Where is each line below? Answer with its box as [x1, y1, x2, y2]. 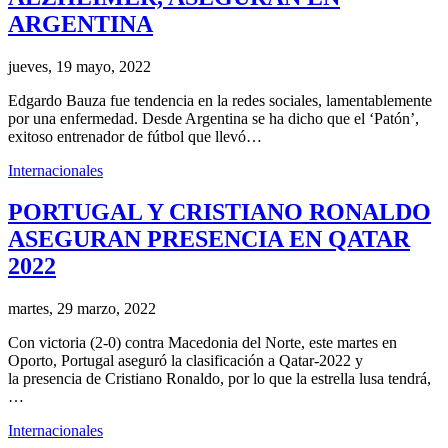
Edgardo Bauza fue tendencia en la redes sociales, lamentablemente [8, 91, 432, 109]
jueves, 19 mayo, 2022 [8, 57, 151, 75]
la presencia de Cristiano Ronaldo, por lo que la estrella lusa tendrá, [8, 370, 431, 388]
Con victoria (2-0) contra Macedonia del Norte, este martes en [8, 334, 397, 352]
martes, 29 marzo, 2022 [8, 300, 156, 318]
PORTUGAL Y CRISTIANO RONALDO [8, 199, 431, 226]
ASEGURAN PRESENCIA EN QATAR [8, 226, 410, 253]
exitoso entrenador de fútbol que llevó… [8, 127, 262, 145]
